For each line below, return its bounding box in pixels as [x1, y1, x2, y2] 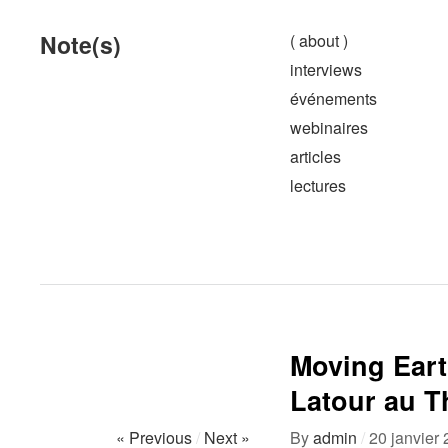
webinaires [290, 116, 368, 139]
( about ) [290, 29, 348, 52]
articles [290, 145, 341, 168]
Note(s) [40, 28, 121, 61]
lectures [290, 174, 346, 197]
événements [290, 87, 377, 110]
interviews [290, 58, 362, 81]
